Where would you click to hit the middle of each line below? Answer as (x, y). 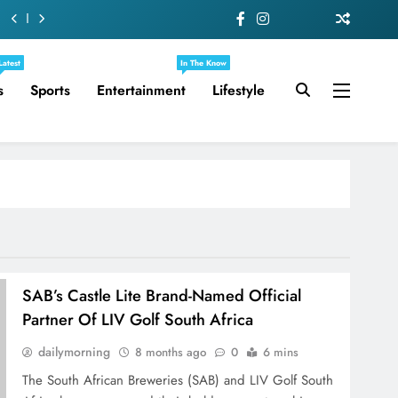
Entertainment (141, 90)
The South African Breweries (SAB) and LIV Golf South (178, 380)
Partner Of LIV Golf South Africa (138, 319)
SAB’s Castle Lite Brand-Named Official (162, 295)
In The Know (203, 62)
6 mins (281, 352)
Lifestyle (238, 90)
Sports (50, 90)
